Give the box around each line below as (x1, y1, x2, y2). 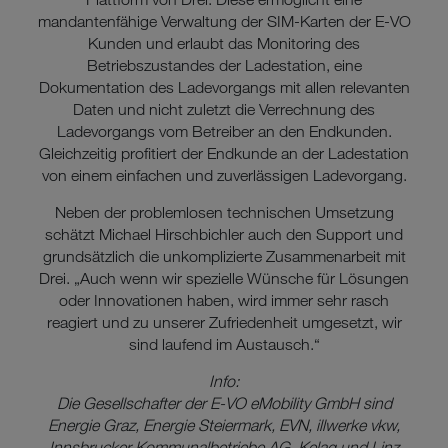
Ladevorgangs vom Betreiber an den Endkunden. (56, 121, 392, 141)
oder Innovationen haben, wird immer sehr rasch (59, 290, 389, 310)
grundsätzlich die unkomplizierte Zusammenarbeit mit (42, 246, 406, 266)
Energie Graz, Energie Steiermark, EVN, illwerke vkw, (48, 415, 400, 435)
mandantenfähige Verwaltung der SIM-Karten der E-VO (37, 11, 411, 31)
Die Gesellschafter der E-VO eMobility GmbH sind (56, 393, 392, 413)
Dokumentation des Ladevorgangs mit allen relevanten (38, 77, 410, 97)
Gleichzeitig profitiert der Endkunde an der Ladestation (39, 143, 409, 163)
